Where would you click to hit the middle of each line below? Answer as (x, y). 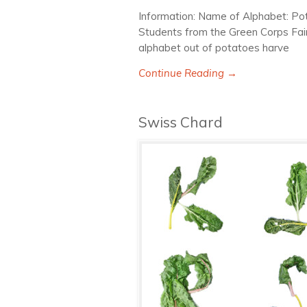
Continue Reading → (188, 73)
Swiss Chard (181, 122)
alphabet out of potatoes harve (214, 48)
